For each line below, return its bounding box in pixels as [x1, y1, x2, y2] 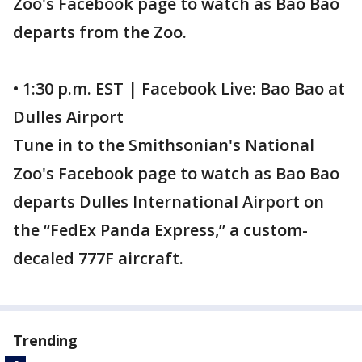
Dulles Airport [13, 106, 124, 128]
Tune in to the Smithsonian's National [13, 134, 314, 156]
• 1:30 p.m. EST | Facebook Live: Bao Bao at [13, 78, 345, 99]
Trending [13, 330, 78, 350]
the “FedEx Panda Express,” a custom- [13, 219, 308, 241]
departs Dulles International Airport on [13, 191, 324, 213]
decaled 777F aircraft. [13, 247, 183, 269]
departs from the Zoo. [13, 21, 187, 43]
